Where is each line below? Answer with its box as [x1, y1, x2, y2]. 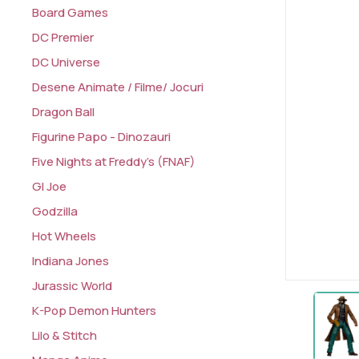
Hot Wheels [32, 228, 97, 245]
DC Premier [32, 29, 95, 46]
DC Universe [32, 54, 101, 71]
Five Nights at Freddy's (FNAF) [32, 153, 196, 171]
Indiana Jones [32, 252, 110, 270]
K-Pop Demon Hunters [32, 302, 157, 320]
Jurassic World [32, 277, 113, 295]
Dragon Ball [32, 103, 95, 121]
